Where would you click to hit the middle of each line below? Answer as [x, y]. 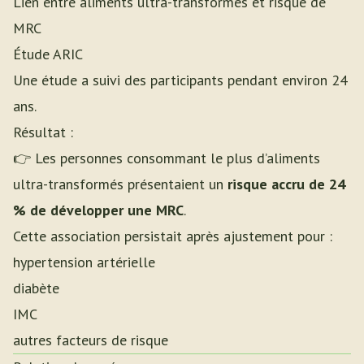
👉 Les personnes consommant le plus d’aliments [167, 158]
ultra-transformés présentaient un [120, 184]
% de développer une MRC [98, 210]
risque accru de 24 [286, 184]
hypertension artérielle [84, 262]
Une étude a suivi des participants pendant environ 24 [180, 80]
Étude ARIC [48, 54]
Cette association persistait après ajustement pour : [173, 236]
